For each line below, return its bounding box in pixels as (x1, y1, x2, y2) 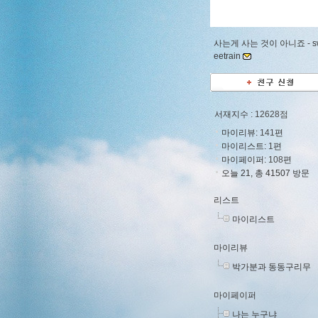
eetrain (214, 51, 241, 61)
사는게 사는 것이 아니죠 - (214, 38, 312, 48)
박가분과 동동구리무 (232, 262, 311, 272)
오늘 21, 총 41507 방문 (221, 168, 309, 178)
